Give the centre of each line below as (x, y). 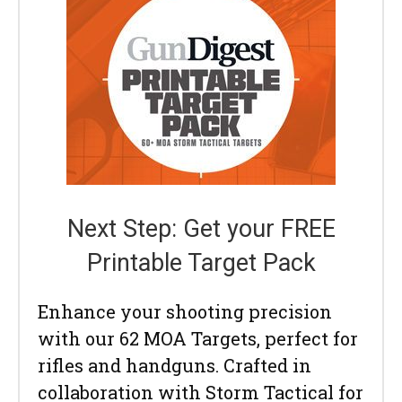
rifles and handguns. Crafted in (175, 366)
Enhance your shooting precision (185, 312)
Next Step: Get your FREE (201, 229)
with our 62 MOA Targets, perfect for (198, 339)
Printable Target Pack (201, 263)
